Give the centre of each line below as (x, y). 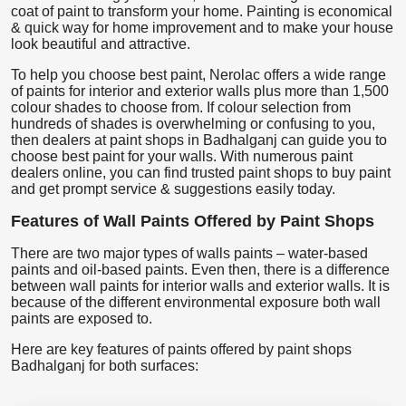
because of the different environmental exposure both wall (196, 302)
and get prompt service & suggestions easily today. (173, 188)
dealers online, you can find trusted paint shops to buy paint (201, 172)
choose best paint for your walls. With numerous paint (182, 156)
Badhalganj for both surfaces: (105, 365)
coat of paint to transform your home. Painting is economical (202, 11)
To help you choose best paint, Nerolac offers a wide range (198, 74)
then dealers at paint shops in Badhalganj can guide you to (199, 140)
